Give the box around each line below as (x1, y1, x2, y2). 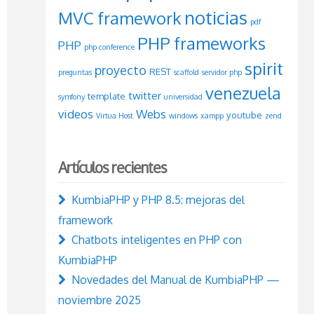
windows (168, 110, 198, 121)
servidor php (201, 67, 242, 77)
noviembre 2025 (57, 292, 141, 307)
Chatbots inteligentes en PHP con (71, 232, 242, 247)
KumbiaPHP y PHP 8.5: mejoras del (71, 192, 245, 207)
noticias (184, 6, 247, 29)
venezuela (205, 82, 281, 103)
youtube (226, 109, 262, 121)
